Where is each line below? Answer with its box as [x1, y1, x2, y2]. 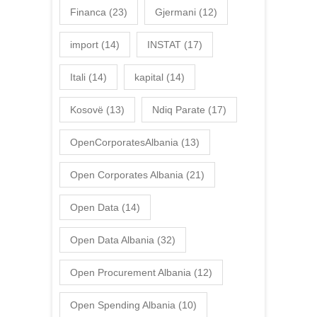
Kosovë [70, 104, 103, 115]
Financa [70, 6, 106, 18]
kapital [134, 71, 163, 83]
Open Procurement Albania [70, 267, 191, 278]
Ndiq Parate [152, 104, 205, 115]
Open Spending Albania [70, 299, 175, 311]
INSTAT [147, 39, 181, 50]
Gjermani [155, 6, 196, 18]
